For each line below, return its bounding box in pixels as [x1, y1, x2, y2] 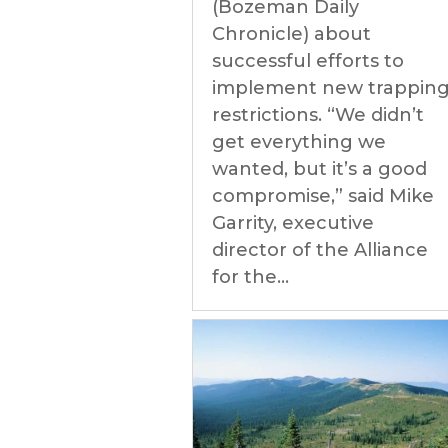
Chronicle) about [212, 23, 371, 45]
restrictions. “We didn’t [212, 104, 424, 126]
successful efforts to [212, 50, 404, 72]
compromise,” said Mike [212, 185, 434, 207]
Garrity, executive [212, 212, 374, 234]
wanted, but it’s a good [212, 158, 427, 180]
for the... [212, 266, 289, 288]
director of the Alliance [212, 239, 428, 261]
